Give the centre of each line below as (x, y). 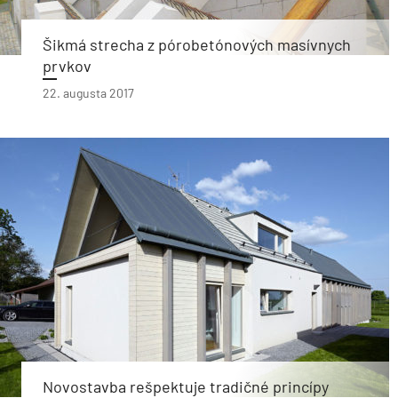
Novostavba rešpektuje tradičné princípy (186, 386)
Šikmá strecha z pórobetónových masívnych (197, 44)
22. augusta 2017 (88, 93)
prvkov (67, 66)
